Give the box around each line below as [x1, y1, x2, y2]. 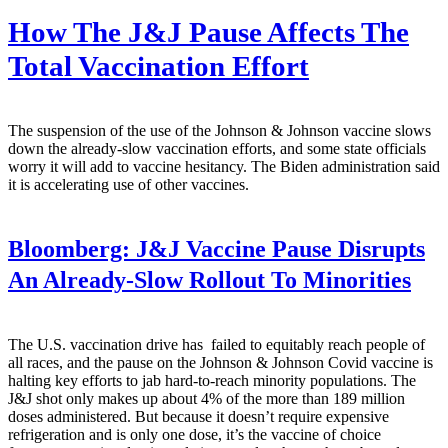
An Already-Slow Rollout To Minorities [8, 267, 411, 294]
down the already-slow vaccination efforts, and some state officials [8, 139, 426, 157]
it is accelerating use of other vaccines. [8, 175, 249, 193]
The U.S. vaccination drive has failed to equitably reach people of [8, 336, 425, 354]
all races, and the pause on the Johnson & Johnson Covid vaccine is [8, 354, 433, 372]
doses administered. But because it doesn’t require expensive [8, 408, 389, 426]
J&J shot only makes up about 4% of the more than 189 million [8, 390, 405, 408]
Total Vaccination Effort [8, 50, 309, 82]
